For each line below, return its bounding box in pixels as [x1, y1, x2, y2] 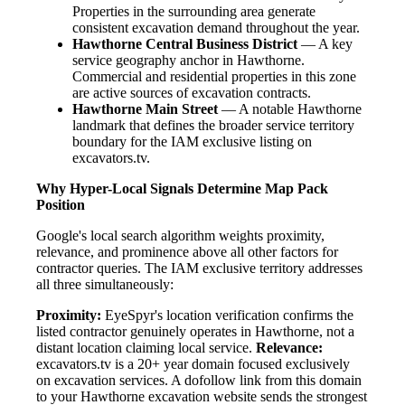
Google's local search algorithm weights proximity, [36, 228, 325, 244]
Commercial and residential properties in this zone [72, 69, 356, 85]
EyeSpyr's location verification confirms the [101, 307, 353, 324]
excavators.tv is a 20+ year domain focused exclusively [36, 356, 350, 372]
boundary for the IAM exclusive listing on [72, 134, 312, 150]
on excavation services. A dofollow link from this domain [36, 372, 362, 389]
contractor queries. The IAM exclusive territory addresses [36, 260, 363, 277]
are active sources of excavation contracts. [72, 85, 311, 101]
